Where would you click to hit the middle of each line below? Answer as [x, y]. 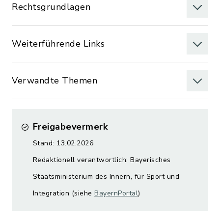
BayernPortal [116, 193]
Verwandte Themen [55, 81]
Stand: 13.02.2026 [63, 143]
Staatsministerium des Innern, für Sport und [106, 177]
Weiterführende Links [58, 44]
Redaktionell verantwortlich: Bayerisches [102, 160]
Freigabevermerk [70, 127]
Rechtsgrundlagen [51, 7]
